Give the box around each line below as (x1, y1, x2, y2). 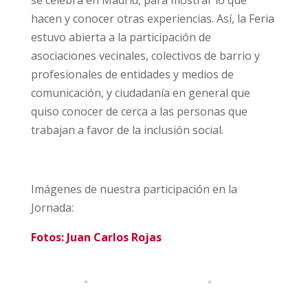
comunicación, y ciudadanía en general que (30, 85, 250, 100)
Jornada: (30, 199, 74, 215)
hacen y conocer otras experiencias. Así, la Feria (30, 10, 274, 26)
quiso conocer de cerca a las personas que (30, 103, 247, 119)
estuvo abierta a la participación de (30, 29, 211, 45)
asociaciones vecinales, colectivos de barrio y (30, 47, 260, 63)
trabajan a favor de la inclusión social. (30, 122, 223, 137)
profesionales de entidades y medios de (30, 66, 234, 82)
